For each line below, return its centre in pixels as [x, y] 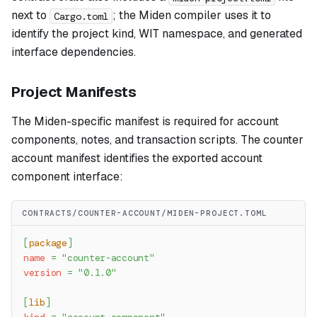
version [43, 273]
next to [30, 16]
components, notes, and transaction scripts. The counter [157, 140]
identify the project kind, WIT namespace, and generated [157, 34]
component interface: [67, 177]
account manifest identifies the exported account [137, 158]
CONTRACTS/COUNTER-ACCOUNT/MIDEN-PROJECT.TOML [145, 213]
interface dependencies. [74, 52]
